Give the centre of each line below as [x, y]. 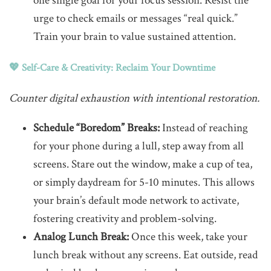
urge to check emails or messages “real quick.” [135, 18]
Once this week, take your [188, 237]
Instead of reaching [204, 128]
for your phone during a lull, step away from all [139, 146]
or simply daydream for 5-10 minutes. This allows [144, 182]
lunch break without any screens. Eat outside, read [145, 255]
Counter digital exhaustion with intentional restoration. [134, 98]
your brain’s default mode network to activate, [136, 201]
